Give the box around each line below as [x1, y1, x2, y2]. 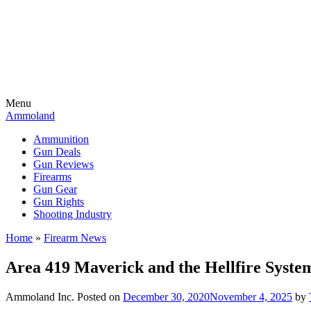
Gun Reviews [33, 158, 94, 170]
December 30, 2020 [123, 290, 210, 303]
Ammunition [33, 133, 89, 145]
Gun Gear [33, 183, 77, 195]
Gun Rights [33, 196, 84, 208]
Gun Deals [33, 146, 81, 158]
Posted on [77, 290, 123, 303]
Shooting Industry [33, 208, 112, 220]
